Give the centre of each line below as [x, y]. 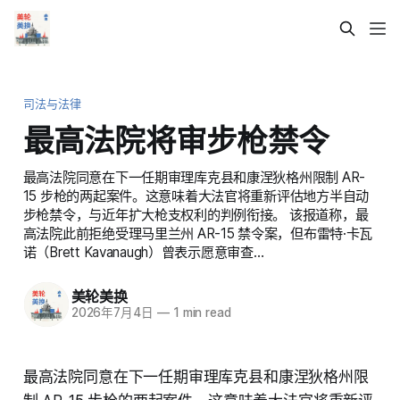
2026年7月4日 [112, 313]
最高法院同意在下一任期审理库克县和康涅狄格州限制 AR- [194, 177]
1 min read [200, 313]
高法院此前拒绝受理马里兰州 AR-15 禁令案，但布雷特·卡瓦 [198, 233]
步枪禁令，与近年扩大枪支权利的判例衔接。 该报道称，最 [196, 214]
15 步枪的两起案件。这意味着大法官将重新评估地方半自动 [196, 196]
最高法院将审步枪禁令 [176, 140]
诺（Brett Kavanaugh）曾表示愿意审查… [143, 252]
